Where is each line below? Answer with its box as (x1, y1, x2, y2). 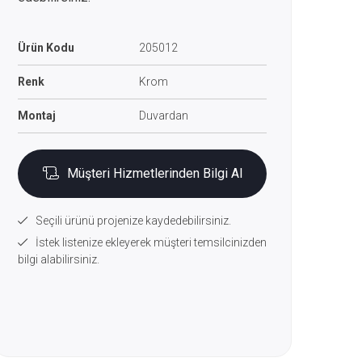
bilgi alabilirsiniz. (18, 253, 99, 266)
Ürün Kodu (18, 41, 74, 54)
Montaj (18, 109, 56, 122)
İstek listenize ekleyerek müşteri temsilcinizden (36, 236, 267, 249)
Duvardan (139, 109, 188, 122)
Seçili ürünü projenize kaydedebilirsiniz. (36, 214, 231, 227)
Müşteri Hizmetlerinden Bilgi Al (66, 166, 242, 181)
